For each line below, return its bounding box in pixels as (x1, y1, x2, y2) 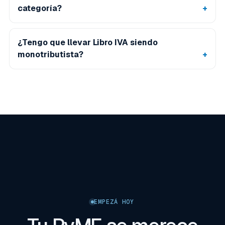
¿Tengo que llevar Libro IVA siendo (18, 37, 158, 48)
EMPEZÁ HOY (94, 198, 134, 206)
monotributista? (18, 49, 83, 60)
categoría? (18, 3, 62, 14)
